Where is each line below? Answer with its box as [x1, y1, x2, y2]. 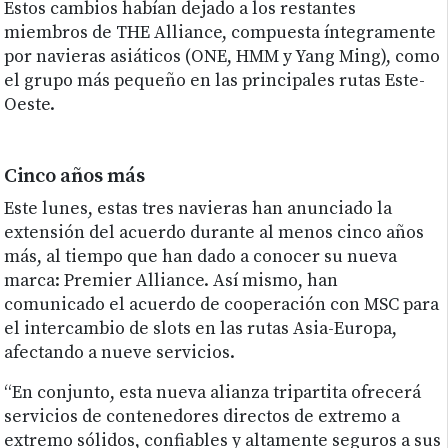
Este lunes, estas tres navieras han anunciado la [4, 198, 393, 221]
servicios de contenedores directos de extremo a [4, 406, 401, 429]
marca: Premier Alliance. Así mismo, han [4, 270, 339, 293]
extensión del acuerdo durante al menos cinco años [4, 222, 425, 245]
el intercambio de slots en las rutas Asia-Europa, [4, 318, 398, 341]
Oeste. [4, 94, 56, 117]
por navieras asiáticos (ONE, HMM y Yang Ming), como [4, 46, 441, 69]
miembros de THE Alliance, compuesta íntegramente [4, 22, 437, 45]
